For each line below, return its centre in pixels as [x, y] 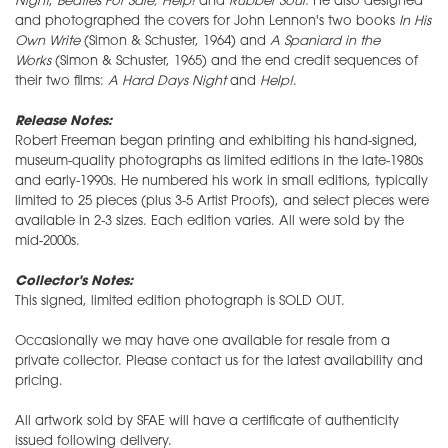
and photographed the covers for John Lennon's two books [207, 21]
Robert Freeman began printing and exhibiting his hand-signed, [216, 141]
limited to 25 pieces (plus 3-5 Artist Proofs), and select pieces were [222, 201]
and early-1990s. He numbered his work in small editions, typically [221, 181]
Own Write [47, 41]
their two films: [61, 81]
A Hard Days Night [167, 81]
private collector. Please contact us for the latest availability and [219, 361]
